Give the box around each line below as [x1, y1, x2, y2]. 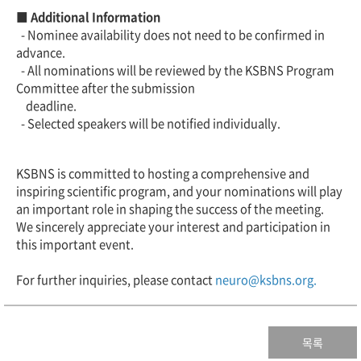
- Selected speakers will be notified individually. [16, 114, 280, 132]
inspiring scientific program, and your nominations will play [16, 182, 342, 200]
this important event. [16, 235, 134, 253]
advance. [16, 44, 65, 61]
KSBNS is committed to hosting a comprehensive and [16, 164, 309, 182]
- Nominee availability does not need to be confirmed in [16, 26, 325, 44]
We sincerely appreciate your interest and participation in [16, 218, 330, 235]
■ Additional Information [16, 8, 160, 26]
